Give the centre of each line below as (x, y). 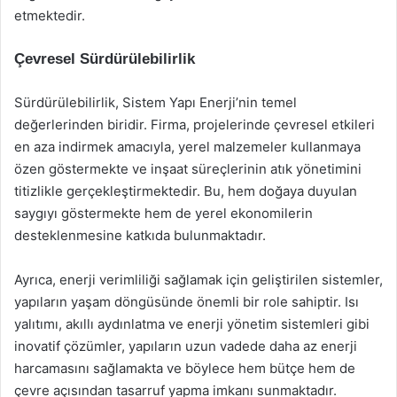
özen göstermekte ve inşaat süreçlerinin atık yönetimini (188, 169)
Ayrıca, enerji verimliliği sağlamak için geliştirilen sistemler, (198, 280)
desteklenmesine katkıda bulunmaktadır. (140, 235)
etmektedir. (50, 16)
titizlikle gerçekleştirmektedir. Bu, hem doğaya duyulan (186, 191)
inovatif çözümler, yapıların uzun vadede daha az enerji (186, 346)
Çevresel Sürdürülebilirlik (105, 59)
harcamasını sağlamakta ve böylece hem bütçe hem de (185, 368)
